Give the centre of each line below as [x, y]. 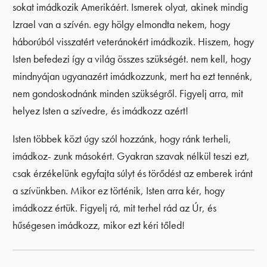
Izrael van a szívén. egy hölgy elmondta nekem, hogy [122, 25]
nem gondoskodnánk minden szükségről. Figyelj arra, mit [128, 94]
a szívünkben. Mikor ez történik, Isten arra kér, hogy [119, 190]
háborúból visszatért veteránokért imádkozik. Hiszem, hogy [133, 42]
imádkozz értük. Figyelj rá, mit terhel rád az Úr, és [115, 208]
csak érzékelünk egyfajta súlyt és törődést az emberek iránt [133, 173]
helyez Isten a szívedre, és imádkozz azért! [101, 111]
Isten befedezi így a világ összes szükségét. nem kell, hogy [132, 59]
